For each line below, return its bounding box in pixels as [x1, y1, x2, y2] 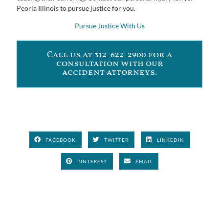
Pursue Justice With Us [74, 22, 145, 30]
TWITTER [104, 136, 129, 143]
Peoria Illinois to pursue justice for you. [17, 4, 137, 13]
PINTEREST [77, 158, 108, 164]
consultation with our [56, 58, 163, 70]
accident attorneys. [62, 66, 157, 79]
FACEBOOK [45, 136, 76, 143]
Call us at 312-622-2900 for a [47, 49, 172, 62]
